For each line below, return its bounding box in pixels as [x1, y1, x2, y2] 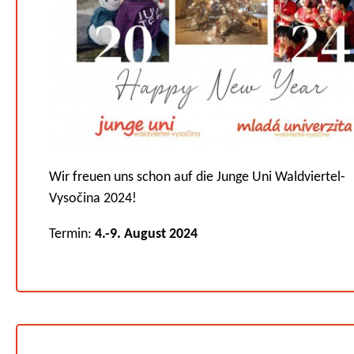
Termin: [49, 227, 95, 243]
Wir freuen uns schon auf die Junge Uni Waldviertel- [49, 170, 345, 186]
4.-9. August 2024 [95, 227, 198, 243]
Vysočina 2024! [49, 191, 137, 207]
